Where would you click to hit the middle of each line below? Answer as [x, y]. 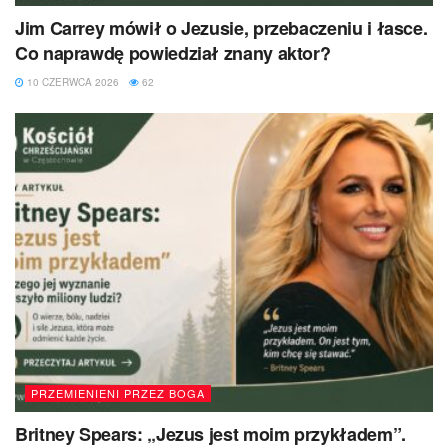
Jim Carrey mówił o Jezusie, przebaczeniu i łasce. [221, 27]
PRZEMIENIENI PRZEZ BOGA [118, 392]
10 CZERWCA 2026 [71, 81]
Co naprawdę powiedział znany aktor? [173, 52]
